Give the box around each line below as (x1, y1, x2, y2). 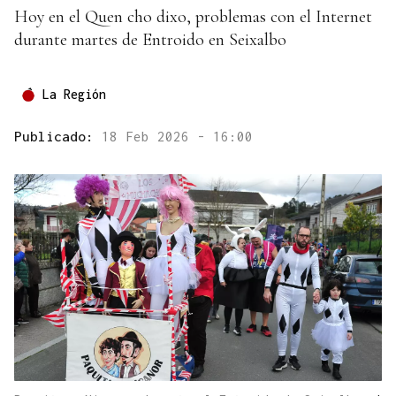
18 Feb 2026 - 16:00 (102, 128, 253, 145)
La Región (42, 87, 106, 103)
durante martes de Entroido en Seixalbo (14, 29, 286, 51)
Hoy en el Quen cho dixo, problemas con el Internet (14, 6, 372, 28)
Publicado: (14, 128, 102, 145)
